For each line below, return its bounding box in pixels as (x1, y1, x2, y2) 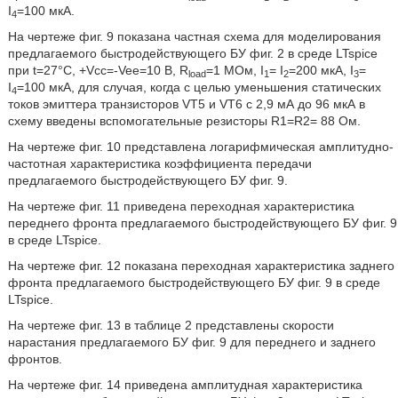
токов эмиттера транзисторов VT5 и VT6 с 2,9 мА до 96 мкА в (7, 97, 365, 111)
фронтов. (7, 352, 62, 366)
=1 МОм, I (205, 63, 264, 77)
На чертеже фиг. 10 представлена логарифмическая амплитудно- (7, 139, 394, 154)
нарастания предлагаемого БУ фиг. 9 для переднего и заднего (7, 335, 376, 349)
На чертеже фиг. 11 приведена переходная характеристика (7, 199, 354, 213)
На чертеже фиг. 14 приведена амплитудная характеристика (7, 378, 362, 392)
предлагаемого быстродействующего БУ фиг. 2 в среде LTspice (7, 46, 378, 60)
